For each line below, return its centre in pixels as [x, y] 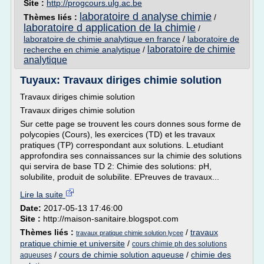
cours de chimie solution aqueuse [121, 255]
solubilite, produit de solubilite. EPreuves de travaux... [120, 177]
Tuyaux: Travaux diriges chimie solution [121, 80]
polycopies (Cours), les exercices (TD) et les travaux [118, 134]
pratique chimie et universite [72, 243]
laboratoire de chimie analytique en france [102, 39]
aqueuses [36, 255]
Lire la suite [43, 194]
